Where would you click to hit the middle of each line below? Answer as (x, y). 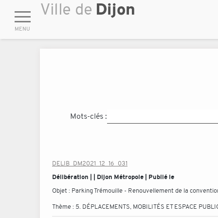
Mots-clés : (89, 116)
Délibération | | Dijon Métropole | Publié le (113, 177)
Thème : (64, 207)
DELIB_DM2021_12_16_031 (90, 163)
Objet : (62, 191)
